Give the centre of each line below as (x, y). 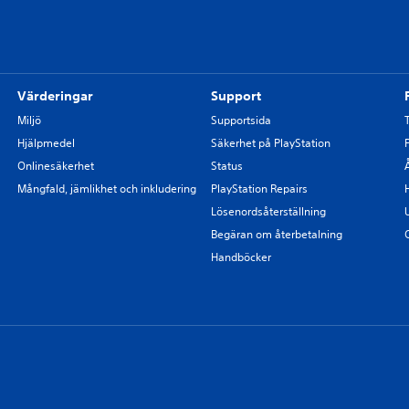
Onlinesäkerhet (55, 166)
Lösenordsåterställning (268, 211)
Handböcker (241, 257)
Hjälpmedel (46, 143)
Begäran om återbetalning (276, 234)
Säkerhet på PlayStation (270, 143)
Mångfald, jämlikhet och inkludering (106, 189)
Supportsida (241, 120)
